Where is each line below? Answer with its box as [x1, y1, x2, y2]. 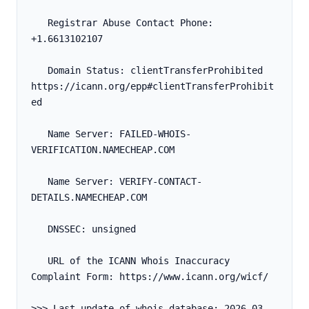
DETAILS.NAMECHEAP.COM [31, 192, 147, 203]
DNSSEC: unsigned [48, 223, 136, 235]
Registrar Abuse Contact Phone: [31, 17, 48, 29]
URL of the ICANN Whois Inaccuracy [31, 255, 48, 267]
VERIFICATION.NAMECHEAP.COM [31, 144, 175, 156]
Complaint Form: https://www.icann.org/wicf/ [31, 271, 268, 283]
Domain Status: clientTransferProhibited [31, 65, 48, 77]
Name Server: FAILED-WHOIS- [31, 128, 48, 140]
